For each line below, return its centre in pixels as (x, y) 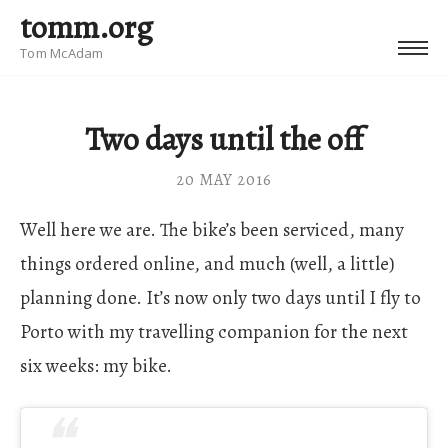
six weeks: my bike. (96, 366)
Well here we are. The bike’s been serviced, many (212, 230)
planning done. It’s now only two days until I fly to (220, 298)
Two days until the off (224, 139)
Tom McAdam (62, 53)
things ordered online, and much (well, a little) (207, 264)
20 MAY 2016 (224, 180)
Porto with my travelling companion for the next (214, 332)
